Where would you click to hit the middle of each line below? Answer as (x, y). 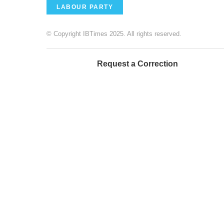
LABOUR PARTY (85, 7)
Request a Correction (137, 64)
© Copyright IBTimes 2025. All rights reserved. (114, 34)
